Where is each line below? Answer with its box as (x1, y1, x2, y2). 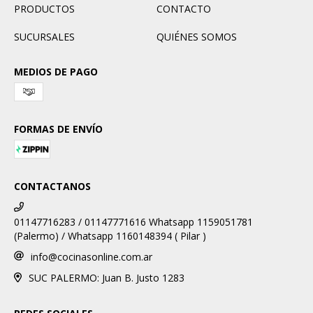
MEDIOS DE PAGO (14, 64, 98, 78)
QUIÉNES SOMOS (156, 29, 237, 43)
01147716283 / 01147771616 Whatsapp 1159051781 (14, 214, 253, 228)
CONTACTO (156, 1, 211, 15)
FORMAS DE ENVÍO (14, 122, 103, 136)
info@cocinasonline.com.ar (31, 249, 152, 263)
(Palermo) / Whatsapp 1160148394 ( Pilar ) (14, 228, 206, 242)
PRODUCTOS (14, 1, 75, 15)
